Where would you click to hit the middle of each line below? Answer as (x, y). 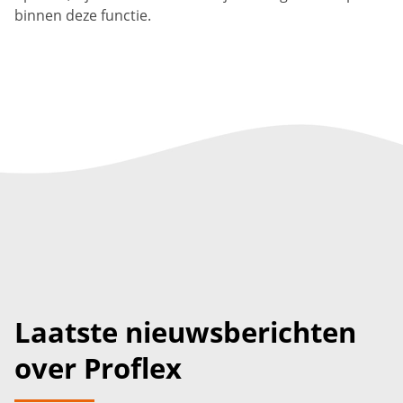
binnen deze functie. (83, 16)
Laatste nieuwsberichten (185, 332)
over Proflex (98, 368)
